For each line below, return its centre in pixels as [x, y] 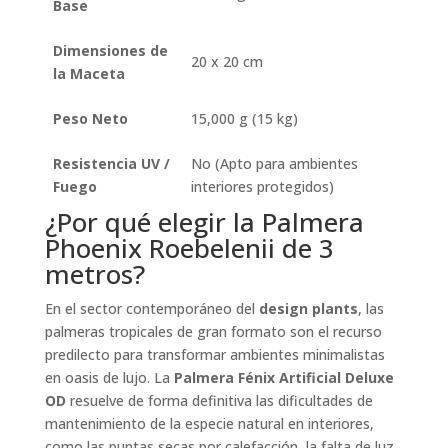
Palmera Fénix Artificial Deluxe [283, 377]
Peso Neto [90, 118]
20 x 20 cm [227, 61]
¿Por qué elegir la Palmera [204, 221]
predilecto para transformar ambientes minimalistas [214, 354]
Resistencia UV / [111, 163]
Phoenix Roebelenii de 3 [189, 247]
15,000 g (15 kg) [244, 118]
